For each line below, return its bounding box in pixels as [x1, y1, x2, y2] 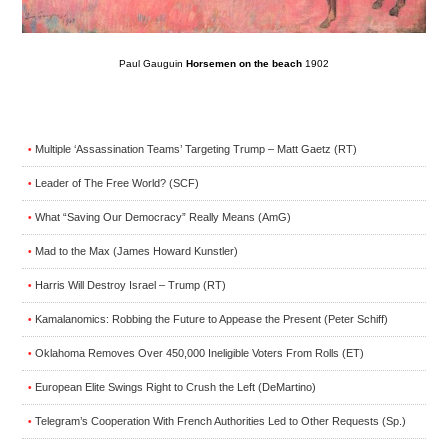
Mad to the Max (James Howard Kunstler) [35, 244, 238, 257]
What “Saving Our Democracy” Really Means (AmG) [35, 210, 291, 223]
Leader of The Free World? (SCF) [35, 176, 199, 189]
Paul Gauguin [119, 57, 186, 69]
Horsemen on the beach [186, 57, 305, 69]
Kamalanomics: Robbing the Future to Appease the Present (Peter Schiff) [35, 312, 388, 325]
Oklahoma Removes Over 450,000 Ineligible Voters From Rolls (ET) [35, 346, 364, 359]
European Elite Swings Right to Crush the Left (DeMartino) [35, 380, 316, 393]
